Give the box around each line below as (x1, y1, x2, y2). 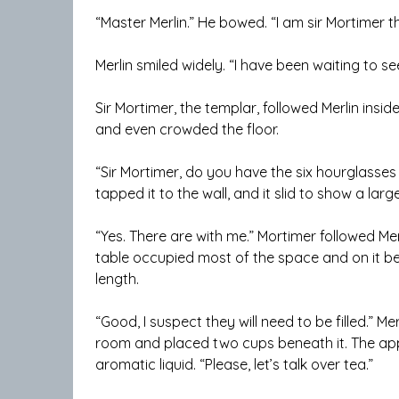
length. (95, 270, 139, 289)
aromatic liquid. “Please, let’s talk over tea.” (95, 355, 373, 374)
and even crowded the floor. (95, 120, 279, 139)
